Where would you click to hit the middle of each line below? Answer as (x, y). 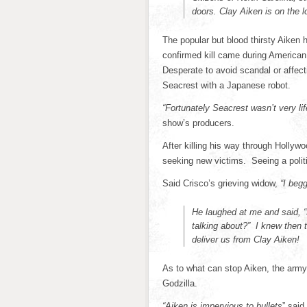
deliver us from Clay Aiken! (246, 240)
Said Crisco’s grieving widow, (221, 183)
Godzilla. (180, 283)
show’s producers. (198, 123)
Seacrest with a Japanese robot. (226, 85)
